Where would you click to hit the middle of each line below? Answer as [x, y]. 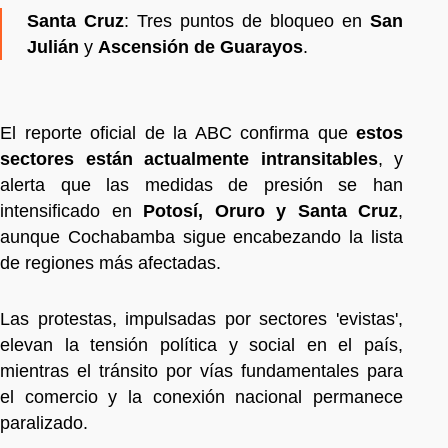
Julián [53, 47]
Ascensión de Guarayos [200, 47]
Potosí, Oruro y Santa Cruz [270, 211]
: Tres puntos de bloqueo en [247, 21]
